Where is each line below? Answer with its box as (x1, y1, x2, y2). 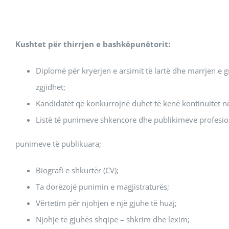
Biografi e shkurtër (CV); (36, 165, 119, 175)
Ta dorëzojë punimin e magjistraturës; (36, 181, 169, 192)
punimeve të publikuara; (15, 139, 101, 149)
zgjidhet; (36, 82, 65, 92)
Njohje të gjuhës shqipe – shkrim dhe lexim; (36, 214, 190, 224)
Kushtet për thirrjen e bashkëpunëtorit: (15, 39, 170, 49)
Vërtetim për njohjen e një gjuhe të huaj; (36, 198, 177, 208)
